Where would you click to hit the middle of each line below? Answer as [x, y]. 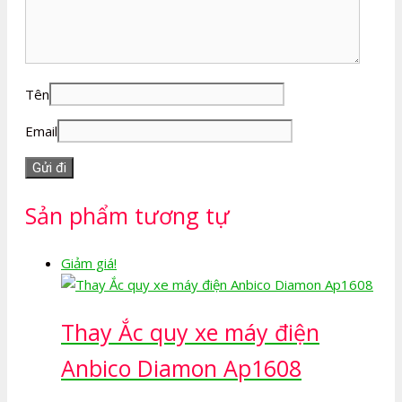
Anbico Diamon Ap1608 [181, 367]
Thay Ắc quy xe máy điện [190, 332]
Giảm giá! [89, 262]
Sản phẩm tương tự [127, 216]
